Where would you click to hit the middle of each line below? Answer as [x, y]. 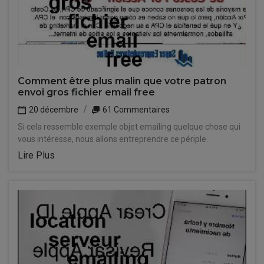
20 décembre [53, 110]
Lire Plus [36, 155]
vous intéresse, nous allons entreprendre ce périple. [113, 139]
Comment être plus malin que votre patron [122, 81]
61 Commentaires [135, 110]
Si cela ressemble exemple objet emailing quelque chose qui [129, 127]
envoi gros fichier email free [86, 92]
